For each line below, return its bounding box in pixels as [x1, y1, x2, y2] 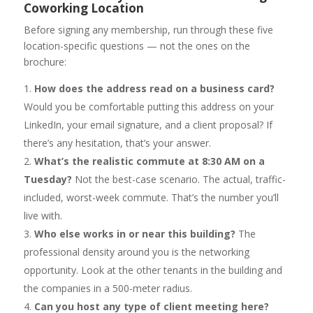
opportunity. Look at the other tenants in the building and [23, 263, 282, 277]
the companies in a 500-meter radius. [23, 282, 192, 296]
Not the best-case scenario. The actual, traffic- [71, 173, 286, 187]
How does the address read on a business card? [34, 82, 275, 96]
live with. [23, 209, 62, 223]
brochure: [23, 55, 66, 69]
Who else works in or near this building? [34, 227, 235, 241]
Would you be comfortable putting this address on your [23, 100, 274, 114]
